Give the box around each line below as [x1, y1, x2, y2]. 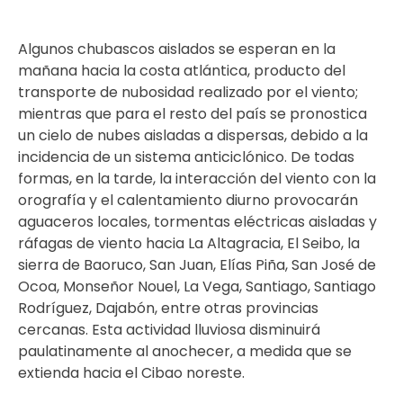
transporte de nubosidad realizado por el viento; [18, 82, 358, 103]
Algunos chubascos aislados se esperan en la [18, 39, 336, 59]
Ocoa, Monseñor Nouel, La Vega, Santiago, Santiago [18, 276, 376, 297]
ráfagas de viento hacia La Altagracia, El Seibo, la [18, 233, 360, 254]
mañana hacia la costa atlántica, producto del [18, 60, 345, 81]
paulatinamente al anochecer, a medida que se [18, 341, 352, 362]
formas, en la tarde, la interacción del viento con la [18, 168, 376, 189]
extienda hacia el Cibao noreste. [18, 363, 245, 383]
